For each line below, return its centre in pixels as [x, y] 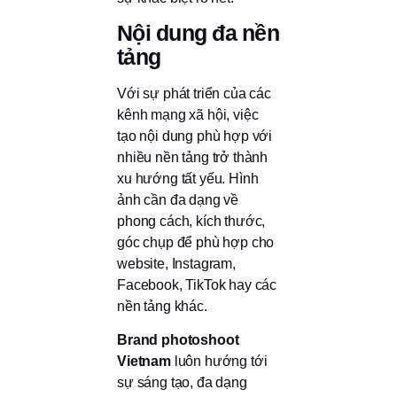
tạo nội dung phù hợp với [195, 136]
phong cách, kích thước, [191, 221]
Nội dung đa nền [198, 32]
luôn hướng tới [219, 362]
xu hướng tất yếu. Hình [188, 178]
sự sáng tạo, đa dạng [182, 383]
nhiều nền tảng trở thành [193, 157]
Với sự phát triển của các [194, 93]
